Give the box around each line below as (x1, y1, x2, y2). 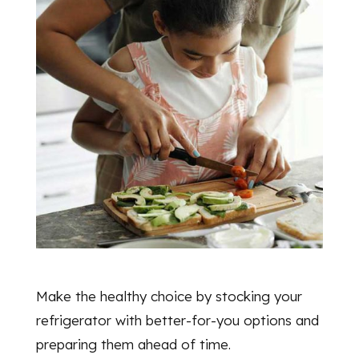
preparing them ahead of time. (35, 335, 231, 353)
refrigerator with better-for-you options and (35, 311, 319, 329)
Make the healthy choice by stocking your (35, 287, 302, 305)
